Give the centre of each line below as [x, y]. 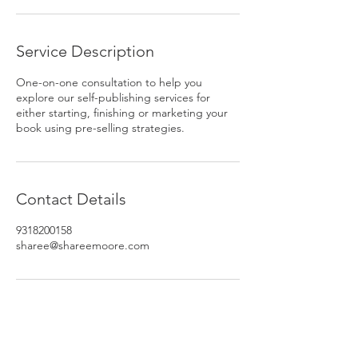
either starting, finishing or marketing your [122, 113]
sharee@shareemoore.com [83, 245]
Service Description [85, 51]
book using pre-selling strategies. [100, 128]
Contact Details [71, 199]
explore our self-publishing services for [113, 97]
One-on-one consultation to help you [109, 82]
